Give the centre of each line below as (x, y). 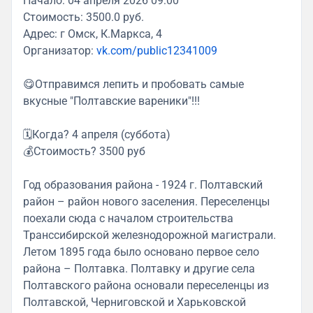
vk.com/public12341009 (157, 51)
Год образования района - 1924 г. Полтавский (143, 185)
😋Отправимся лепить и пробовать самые (133, 85)
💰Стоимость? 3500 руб (84, 152)
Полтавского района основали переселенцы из (146, 286)
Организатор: (60, 51)
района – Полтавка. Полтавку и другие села (139, 269)
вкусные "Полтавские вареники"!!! (111, 101)
